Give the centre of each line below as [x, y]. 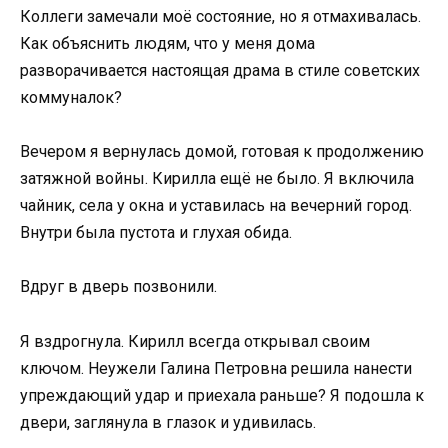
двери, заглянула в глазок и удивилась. [168, 422]
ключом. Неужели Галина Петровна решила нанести [216, 368]
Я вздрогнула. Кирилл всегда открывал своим [195, 341]
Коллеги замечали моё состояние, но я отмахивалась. [220, 16]
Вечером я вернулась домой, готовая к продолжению [222, 152]
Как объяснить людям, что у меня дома [167, 43]
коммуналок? [71, 97]
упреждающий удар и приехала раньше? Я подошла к [222, 395]
